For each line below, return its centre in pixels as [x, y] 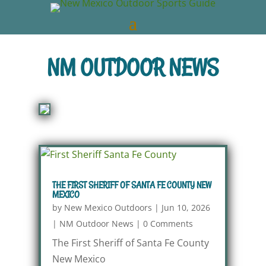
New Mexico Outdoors [108, 208]
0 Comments [168, 224]
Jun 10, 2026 [186, 208]
